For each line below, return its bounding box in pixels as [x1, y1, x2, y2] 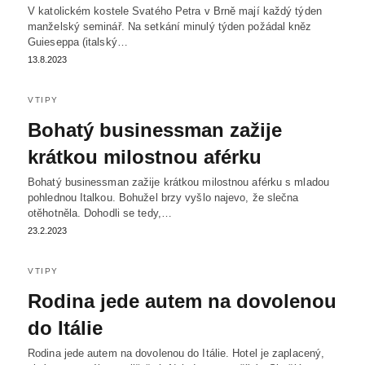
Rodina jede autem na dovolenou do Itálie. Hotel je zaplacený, [28, 347, 325, 360]
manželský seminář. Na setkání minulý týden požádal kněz [28, 20, 312, 33]
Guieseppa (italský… [28, 36, 128, 49]
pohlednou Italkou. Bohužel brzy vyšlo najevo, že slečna [28, 191, 299, 204]
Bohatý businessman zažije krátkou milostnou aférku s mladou [28, 176, 329, 189]
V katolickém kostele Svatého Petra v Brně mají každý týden [28, 5, 322, 18]
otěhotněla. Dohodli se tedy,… [28, 207, 172, 220]
